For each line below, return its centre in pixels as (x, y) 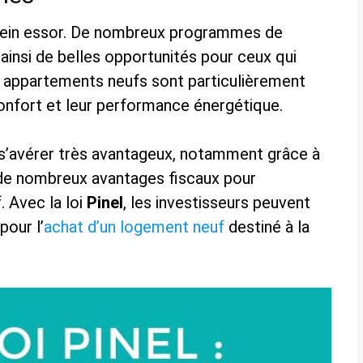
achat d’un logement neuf (134, 227)
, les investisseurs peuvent (217, 203)
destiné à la (267, 227)
